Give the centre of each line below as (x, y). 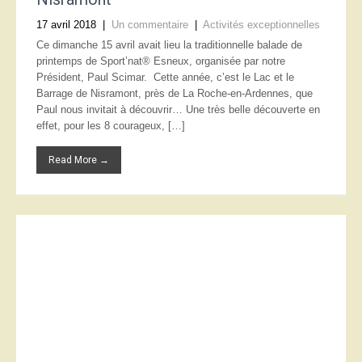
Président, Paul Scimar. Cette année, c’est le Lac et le (165, 77)
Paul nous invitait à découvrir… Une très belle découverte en (178, 109)
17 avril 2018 (66, 25)
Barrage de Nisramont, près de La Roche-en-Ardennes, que (175, 93)
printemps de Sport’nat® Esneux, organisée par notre (161, 61)
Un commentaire (150, 25)
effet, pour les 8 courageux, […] (111, 126)
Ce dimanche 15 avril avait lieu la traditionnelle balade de (169, 45)
